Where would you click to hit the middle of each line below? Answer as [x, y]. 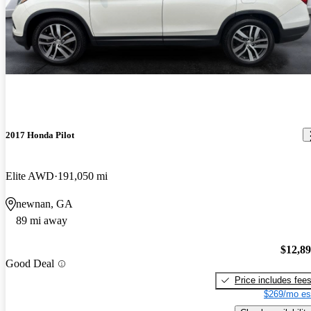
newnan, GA [44, 204]
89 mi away [42, 221]
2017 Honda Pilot [40, 135]
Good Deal [30, 264]
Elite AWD [30, 176]
